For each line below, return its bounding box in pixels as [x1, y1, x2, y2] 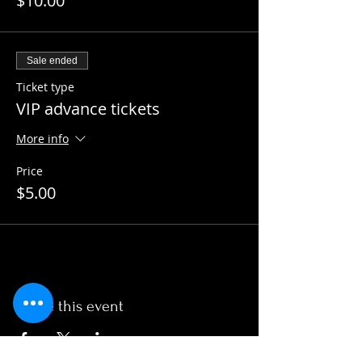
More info [16, 131, 69, 147]
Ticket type [16, 79, 74, 95]
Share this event [16, 297, 124, 315]
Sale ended [27, 55, 78, 66]
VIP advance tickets [16, 98, 160, 120]
